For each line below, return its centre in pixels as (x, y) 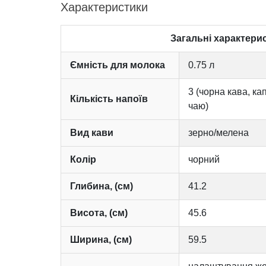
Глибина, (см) (102, 186)
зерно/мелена (218, 132)
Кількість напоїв (109, 99)
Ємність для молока (118, 65)
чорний (204, 159)
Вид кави (92, 132)
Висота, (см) (99, 213)
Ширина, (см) (101, 239)
